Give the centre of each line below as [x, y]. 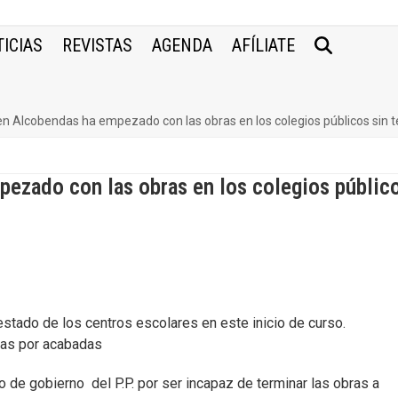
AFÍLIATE [264, 45]
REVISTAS [98, 45]
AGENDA [183, 45]
